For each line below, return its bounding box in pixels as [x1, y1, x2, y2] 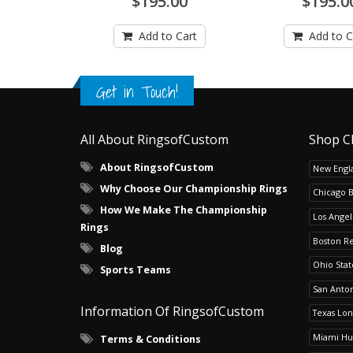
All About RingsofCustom [80, 131, 229, 149]
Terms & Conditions [100, 333, 201, 347]
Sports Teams [100, 263, 171, 277]
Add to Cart [138, 28, 197, 44]
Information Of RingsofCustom [80, 303, 264, 321]
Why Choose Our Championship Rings [100, 182, 288, 196]
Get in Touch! [96, 79, 178, 106]
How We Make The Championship [100, 203, 267, 217]
